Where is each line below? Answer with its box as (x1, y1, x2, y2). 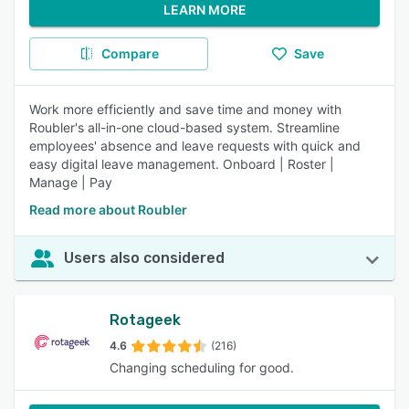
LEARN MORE (163, 2, 246, 17)
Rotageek (110, 311, 181, 329)
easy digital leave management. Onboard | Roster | (29, 156, 334, 172)
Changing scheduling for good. (110, 360, 294, 375)
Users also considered (64, 249, 225, 267)
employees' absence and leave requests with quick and (29, 138, 361, 153)
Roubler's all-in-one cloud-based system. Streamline (29, 120, 340, 135)
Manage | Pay (29, 174, 112, 190)
